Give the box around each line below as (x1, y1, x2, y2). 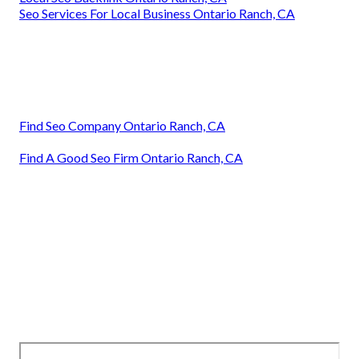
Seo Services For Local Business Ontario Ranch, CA (19, 6, 295, 22)
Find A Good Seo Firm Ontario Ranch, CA (19, 150, 243, 166)
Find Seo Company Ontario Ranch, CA (19, 118, 225, 134)
